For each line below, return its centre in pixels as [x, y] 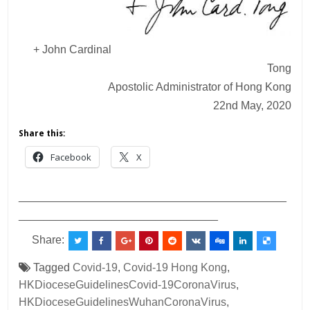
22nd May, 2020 [252, 106]
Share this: [42, 134]
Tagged [52, 268]
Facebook [71, 157]
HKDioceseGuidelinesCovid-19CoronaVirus [128, 285]
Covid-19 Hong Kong [175, 268]
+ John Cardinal [72, 50]
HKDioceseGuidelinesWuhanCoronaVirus [123, 302]
